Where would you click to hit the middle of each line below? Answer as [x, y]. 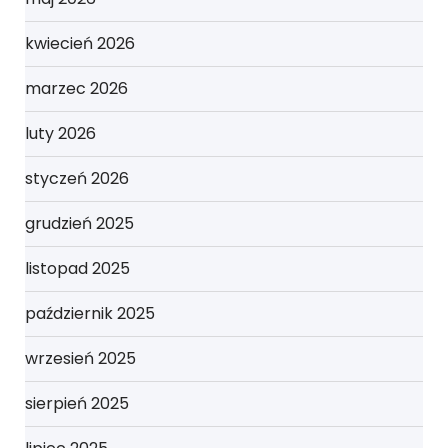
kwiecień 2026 [80, 44]
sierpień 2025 [77, 404]
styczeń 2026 [77, 179]
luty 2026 [60, 134]
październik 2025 [90, 314]
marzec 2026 [76, 89]
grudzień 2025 [79, 224]
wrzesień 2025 [80, 359]
